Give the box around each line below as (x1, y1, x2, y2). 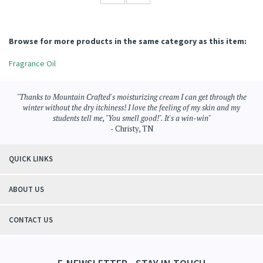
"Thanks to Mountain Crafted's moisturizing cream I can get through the (16, 92, 247, 102)
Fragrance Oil (9, 58, 56, 69)
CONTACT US (9, 215, 53, 225)
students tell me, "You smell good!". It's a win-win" (52, 113, 211, 123)
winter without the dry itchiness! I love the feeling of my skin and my (23, 102, 240, 113)
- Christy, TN (110, 123, 153, 134)
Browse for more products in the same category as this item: (9, 36, 247, 46)
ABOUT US (9, 184, 44, 194)
